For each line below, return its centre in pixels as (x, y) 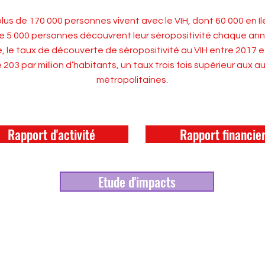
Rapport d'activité (51, 134)
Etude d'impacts (137, 182)
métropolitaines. (132, 80)
